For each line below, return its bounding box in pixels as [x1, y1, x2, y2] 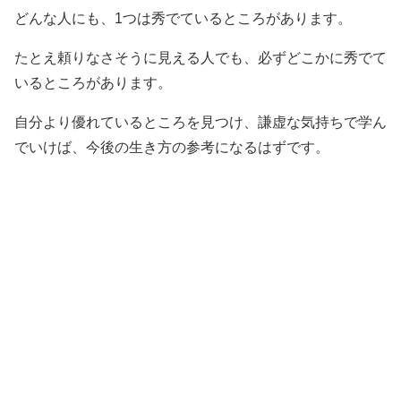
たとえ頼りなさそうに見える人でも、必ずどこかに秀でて [14, 50, 387, 65]
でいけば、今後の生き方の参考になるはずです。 [14, 140, 329, 155]
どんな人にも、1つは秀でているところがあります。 [14, 11, 352, 26]
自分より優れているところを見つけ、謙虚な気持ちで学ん [14, 115, 387, 130]
